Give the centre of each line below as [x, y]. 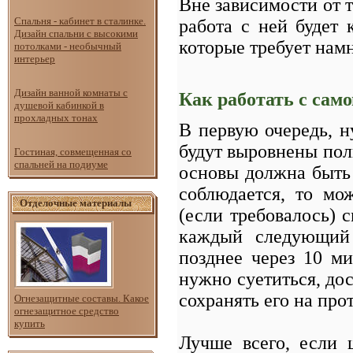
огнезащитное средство [67, 311]
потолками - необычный [68, 46]
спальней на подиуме [61, 164]
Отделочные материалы [76, 203]
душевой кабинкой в [59, 105]
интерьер [35, 59]
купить [30, 323]
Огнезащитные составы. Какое [82, 298]
